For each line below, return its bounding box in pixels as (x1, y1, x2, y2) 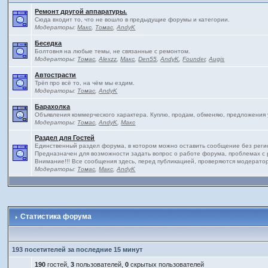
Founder (182, 56, 206, 62)
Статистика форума (19, 212, 92, 221)
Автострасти (35, 71, 77, 78)
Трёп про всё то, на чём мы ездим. (35, 80, 135, 86)
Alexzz (99, 56, 117, 62)
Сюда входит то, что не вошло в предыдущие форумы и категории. (35, 16, 230, 23)
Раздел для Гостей (35, 134, 95, 141)
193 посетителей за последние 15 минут (12, 246, 143, 253)
